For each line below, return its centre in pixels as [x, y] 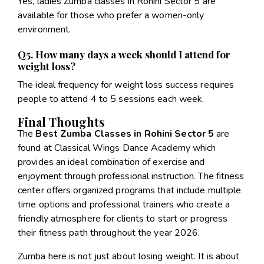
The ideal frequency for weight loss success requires [126, 85]
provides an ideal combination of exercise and [111, 162]
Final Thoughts [61, 122]
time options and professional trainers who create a [124, 205]
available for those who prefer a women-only [111, 15]
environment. [44, 29]
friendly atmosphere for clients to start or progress [123, 219]
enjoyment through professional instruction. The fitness [131, 176]
